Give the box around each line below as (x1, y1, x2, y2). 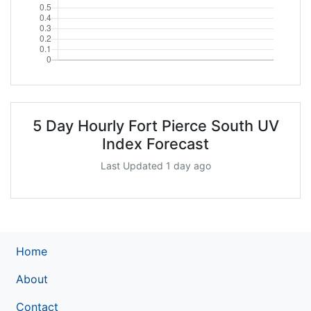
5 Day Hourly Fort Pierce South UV (32, 116, 279, 135)
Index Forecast (102, 134, 209, 153)
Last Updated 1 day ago (100, 159, 211, 171)
